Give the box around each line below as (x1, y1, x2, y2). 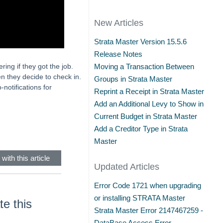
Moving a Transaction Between (94, 62, 195, 71)
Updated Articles (94, 162, 160, 172)
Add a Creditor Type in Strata (94, 124, 188, 133)
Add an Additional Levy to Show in (94, 100, 204, 108)
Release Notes (94, 50, 143, 58)
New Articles (94, 18, 144, 28)
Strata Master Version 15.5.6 (94, 37, 187, 46)
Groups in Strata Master (94, 75, 173, 83)
